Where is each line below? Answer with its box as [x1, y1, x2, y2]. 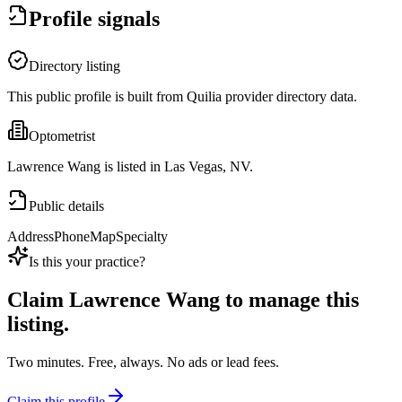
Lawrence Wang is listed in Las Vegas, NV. [7, 159, 253, 175]
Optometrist [29, 128, 95, 144]
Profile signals [29, 7, 160, 31]
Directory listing [29, 58, 120, 74]
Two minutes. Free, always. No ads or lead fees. [7, 354, 279, 371]
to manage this [220, 288, 359, 312]
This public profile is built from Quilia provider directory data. [7, 89, 357, 105]
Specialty [116, 229, 168, 245]
